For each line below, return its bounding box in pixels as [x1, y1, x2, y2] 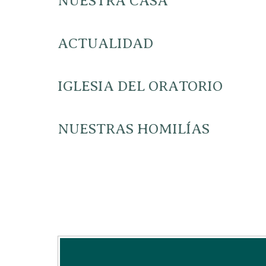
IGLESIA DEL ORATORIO [58, 78, 223, 94]
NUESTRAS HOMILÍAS [58, 121, 210, 137]
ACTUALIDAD [58, 36, 153, 51]
